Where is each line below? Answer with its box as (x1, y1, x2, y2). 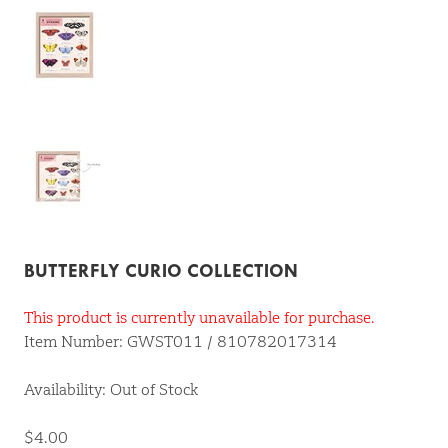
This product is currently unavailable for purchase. (24, 308, 375, 328)
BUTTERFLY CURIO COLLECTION (24, 259, 298, 283)
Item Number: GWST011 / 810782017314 (24, 332, 337, 352)
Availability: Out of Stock (24, 380, 198, 400)
